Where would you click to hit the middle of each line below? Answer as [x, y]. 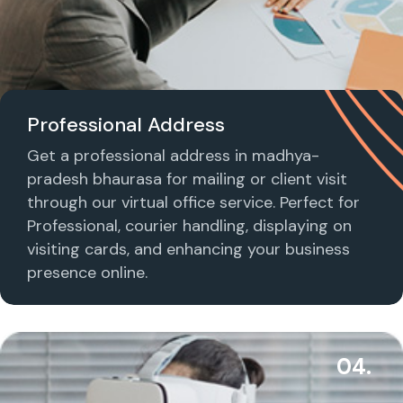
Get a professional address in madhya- [173, 155]
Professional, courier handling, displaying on [189, 225]
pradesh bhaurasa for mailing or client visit [187, 179]
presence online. [87, 272]
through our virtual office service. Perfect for [193, 202]
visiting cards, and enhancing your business [188, 249]
